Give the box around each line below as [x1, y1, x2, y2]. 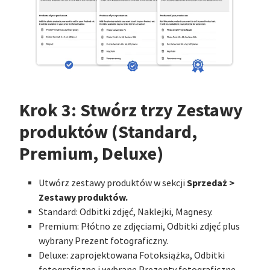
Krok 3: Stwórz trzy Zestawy [19, 98, 243, 123]
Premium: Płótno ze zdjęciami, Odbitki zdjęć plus [39, 221, 240, 233]
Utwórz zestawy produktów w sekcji [39, 177, 187, 190]
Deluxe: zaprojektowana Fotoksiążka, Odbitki [39, 250, 225, 262]
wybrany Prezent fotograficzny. [39, 235, 168, 248]
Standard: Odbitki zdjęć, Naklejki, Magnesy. [39, 206, 213, 219]
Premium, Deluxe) [19, 142, 163, 166]
